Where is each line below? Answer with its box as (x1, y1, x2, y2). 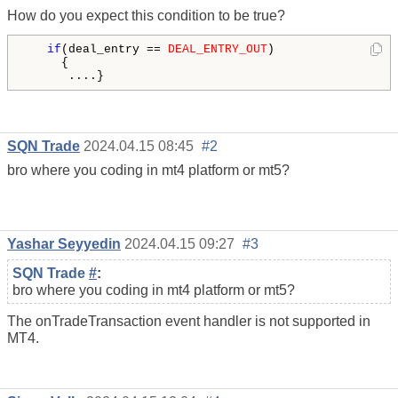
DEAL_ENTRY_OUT (168, 43, 267, 57)
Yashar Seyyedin (7, 236, 121, 252)
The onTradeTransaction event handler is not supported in (7, 314, 370, 330)
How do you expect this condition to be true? (7, 8, 285, 24)
